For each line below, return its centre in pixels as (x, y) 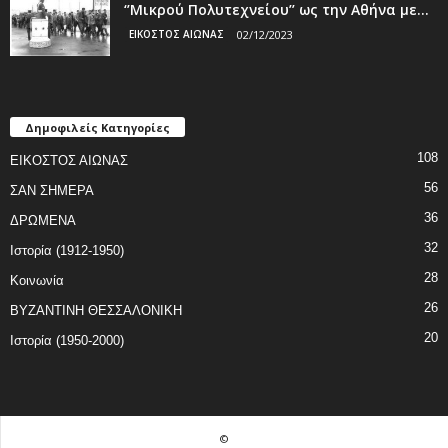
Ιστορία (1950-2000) (67, 340)
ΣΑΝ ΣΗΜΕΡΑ (52, 190)
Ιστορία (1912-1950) (67, 250)
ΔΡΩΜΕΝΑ (43, 220)
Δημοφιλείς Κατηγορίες (97, 127)
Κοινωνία (37, 280)
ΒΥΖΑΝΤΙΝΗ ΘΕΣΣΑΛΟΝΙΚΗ (96, 310)
